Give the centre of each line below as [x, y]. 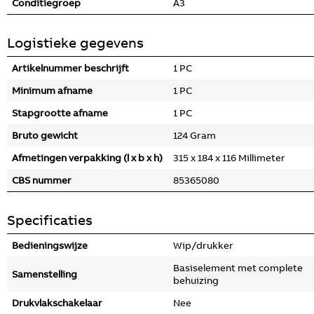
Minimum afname [52, 90]
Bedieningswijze [50, 245]
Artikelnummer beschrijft [70, 68]
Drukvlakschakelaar [57, 303]
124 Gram [194, 135]
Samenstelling [45, 274]
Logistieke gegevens [75, 42]
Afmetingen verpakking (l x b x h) [87, 158]
